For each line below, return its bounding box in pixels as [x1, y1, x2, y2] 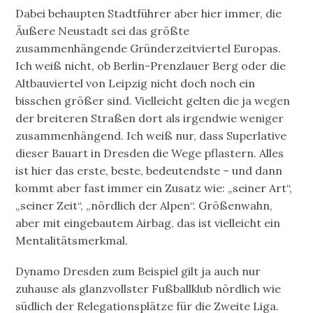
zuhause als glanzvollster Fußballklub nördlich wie [15, 282, 282, 296]
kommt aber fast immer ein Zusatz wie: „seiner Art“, [15, 181, 293, 196]
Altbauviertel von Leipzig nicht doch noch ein [15, 76, 256, 91]
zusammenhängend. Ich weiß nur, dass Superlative [15, 129, 287, 143]
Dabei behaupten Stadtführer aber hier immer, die [15, 6, 282, 21]
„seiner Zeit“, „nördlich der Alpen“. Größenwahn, [15, 198, 273, 213]
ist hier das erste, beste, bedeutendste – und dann [15, 163, 283, 178]
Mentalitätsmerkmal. [15, 233, 129, 248]
